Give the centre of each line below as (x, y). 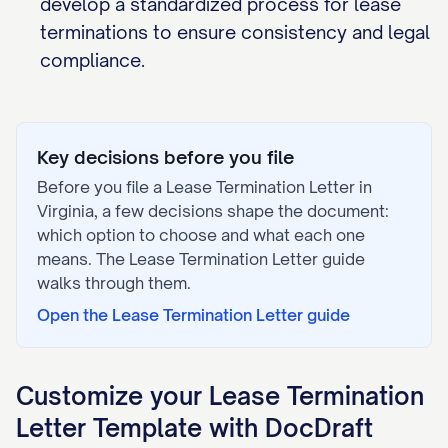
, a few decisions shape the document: (241, 211)
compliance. (92, 60)
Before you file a (101, 187)
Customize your (112, 396)
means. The (83, 259)
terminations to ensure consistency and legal (235, 32)
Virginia (65, 211)
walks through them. (114, 283)
